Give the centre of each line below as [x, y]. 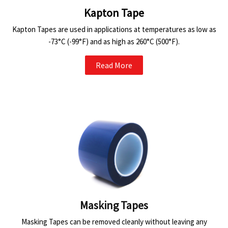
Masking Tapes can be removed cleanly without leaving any [114, 221]
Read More [114, 65]
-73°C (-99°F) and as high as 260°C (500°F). [114, 41]
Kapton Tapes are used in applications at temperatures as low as [114, 29]
